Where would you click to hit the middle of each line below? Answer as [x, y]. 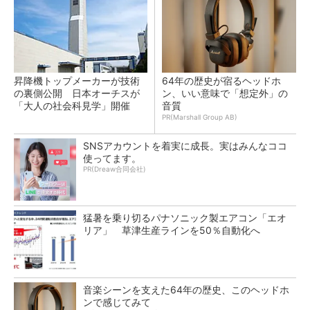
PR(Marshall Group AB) [200, 117]
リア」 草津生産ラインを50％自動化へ [172, 230]
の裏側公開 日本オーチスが [77, 93]
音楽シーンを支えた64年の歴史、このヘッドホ [186, 290]
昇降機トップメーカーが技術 [77, 81]
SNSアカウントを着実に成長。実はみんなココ [185, 146]
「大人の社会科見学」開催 [72, 106]
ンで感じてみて [117, 302]
